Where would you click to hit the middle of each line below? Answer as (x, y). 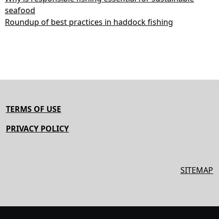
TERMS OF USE (33, 109)
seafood (20, 10)
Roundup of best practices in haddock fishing (89, 22)
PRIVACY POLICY (37, 128)
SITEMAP (197, 170)
